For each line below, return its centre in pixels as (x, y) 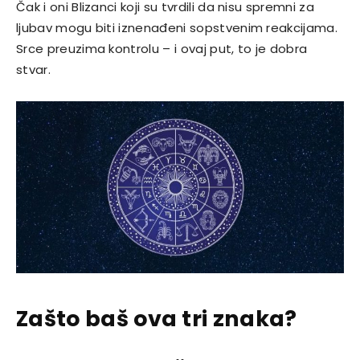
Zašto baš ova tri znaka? (157, 318)
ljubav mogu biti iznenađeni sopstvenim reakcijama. (177, 28)
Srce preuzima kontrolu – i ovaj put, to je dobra (162, 49)
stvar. (33, 70)
